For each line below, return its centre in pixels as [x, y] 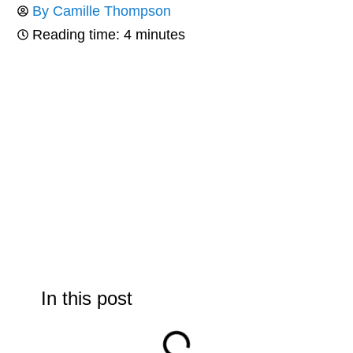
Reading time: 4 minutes [109, 35]
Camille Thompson [110, 11]
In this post [87, 298]
